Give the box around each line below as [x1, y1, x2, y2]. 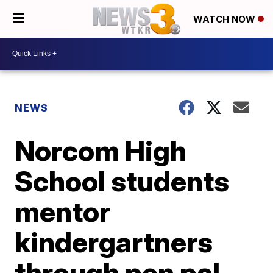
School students [15, 163, 230, 198]
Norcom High [15, 133, 187, 168]
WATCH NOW [193, 13, 258, 26]
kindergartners [15, 224, 213, 259]
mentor [15, 194, 111, 229]
